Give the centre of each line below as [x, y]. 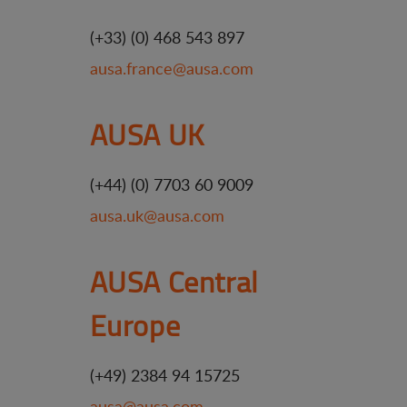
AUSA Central [174, 281]
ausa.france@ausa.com [171, 68]
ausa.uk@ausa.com [157, 215]
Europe [135, 325]
